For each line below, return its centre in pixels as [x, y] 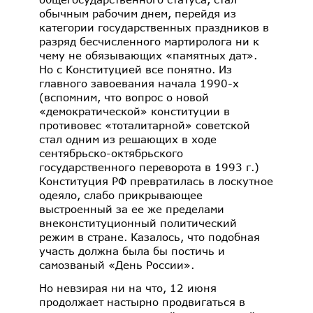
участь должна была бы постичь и [132, 250]
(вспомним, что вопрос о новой [124, 97]
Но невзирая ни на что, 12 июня [128, 287]
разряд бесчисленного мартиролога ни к [149, 41]
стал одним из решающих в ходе [128, 139]
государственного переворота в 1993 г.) [149, 167]
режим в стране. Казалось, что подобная [150, 236]
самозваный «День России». [117, 264]
